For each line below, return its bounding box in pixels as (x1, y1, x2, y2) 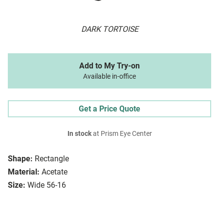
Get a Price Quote (79, 104, 140, 114)
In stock (67, 130, 91, 138)
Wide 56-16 (27, 180, 66, 190)
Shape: (8, 154, 33, 164)
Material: (8, 167, 40, 177)
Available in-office (83, 72, 136, 81)
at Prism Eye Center (91, 130, 152, 138)
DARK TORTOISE (81, 24, 138, 34)
